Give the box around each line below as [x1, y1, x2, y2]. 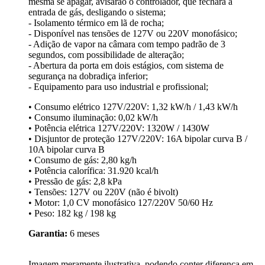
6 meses [67, 228, 102, 239]
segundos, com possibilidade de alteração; [28, 50, 184, 60]
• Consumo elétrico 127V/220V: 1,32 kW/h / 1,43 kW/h [28, 102, 238, 112]
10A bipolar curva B [28, 144, 105, 155]
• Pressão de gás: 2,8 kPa [28, 176, 122, 187]
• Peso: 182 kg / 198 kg [28, 208, 116, 219]
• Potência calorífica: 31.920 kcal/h [28, 166, 159, 176]
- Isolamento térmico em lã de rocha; [28, 18, 164, 28]
